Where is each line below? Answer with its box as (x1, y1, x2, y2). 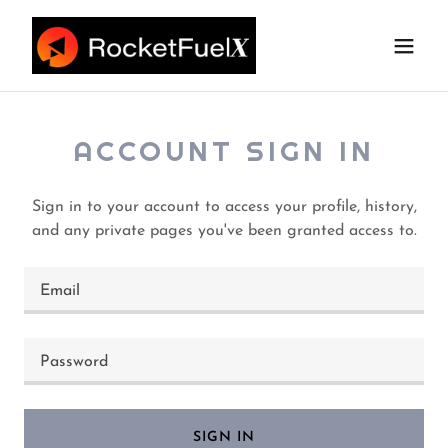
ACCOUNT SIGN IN (73, 133, 375, 169)
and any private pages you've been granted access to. (31, 223, 417, 239)
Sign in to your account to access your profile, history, (31, 199, 417, 215)
